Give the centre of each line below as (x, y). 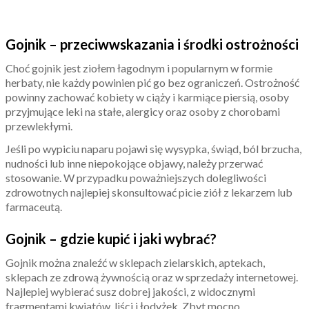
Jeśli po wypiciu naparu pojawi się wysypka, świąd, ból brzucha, (153, 148)
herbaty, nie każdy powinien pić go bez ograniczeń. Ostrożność (152, 82)
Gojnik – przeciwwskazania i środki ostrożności (152, 44)
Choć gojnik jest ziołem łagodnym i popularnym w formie (139, 68)
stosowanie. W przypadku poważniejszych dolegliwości (136, 177)
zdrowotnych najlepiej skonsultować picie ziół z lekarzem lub (149, 192)
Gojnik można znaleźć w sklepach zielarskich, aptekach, (135, 262)
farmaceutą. (34, 206)
